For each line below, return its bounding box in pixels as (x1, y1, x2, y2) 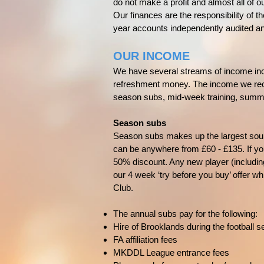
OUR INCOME (113, 49, 190, 62)
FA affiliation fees (113, 235, 177, 245)
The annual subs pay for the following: (113, 209, 258, 219)
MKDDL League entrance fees (113, 247, 229, 258)
